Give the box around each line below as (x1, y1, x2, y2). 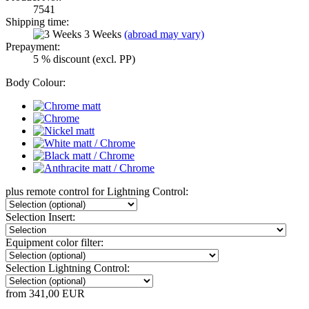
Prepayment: (6, 40, 60, 52)
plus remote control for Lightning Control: (6, 185, 188, 197)
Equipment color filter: (6, 236, 103, 248)
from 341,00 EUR (6, 287, 85, 299)
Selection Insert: (6, 210, 75, 223)
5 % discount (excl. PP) (33, 52, 135, 65)
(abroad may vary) (124, 28, 204, 40)
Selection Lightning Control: (6, 261, 130, 274)
